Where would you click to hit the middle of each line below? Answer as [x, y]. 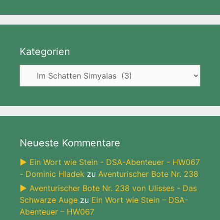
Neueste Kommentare [70, 143]
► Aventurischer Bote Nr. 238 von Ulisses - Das [108, 188]
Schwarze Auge [49, 200]
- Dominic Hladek [52, 174]
